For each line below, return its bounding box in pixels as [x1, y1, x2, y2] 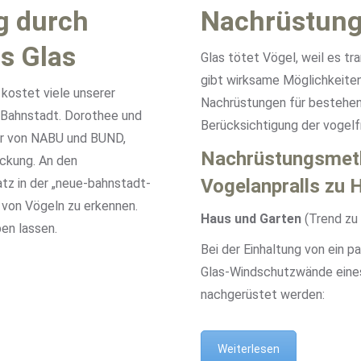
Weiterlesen [218, 342, 280, 355]
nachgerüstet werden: [201, 287, 325, 302]
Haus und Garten [201, 211, 301, 226]
